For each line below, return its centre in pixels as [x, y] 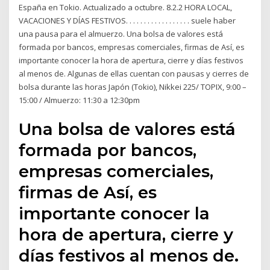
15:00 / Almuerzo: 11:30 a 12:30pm [80, 100]
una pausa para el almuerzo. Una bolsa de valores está [121, 33]
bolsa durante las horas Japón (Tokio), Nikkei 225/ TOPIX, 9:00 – [133, 86]
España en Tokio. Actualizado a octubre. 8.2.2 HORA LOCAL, [126, 7]
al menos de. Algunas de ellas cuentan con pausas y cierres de [134, 73]
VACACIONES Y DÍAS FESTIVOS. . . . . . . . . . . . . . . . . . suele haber [127, 20]
